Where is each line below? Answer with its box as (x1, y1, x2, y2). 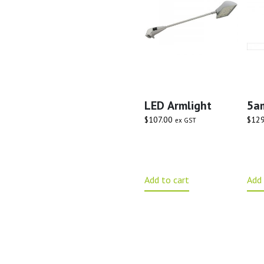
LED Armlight (144, 97, 212, 113)
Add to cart (144, 173, 189, 186)
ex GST (174, 115, 196, 124)
